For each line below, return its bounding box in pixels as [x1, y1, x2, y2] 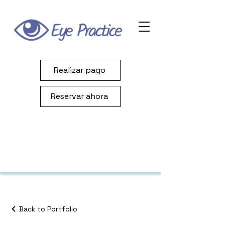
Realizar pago [53, 65, 105, 76]
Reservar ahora [51, 91, 108, 102]
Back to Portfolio [19, 204, 77, 213]
